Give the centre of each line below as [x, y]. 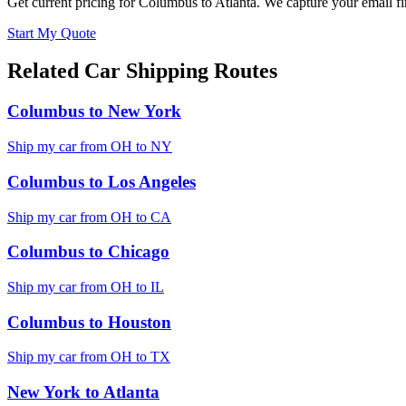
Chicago [139, 252]
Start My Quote [52, 33]
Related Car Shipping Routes [142, 71]
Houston [140, 322]
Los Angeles [152, 181]
